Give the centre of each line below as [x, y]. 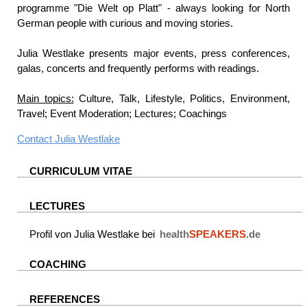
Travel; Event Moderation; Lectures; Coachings [122, 114]
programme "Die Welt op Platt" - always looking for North [153, 8]
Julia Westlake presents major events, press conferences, [153, 53]
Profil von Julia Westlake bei [94, 234]
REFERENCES [65, 299]
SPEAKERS [218, 234]
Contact [36, 139]
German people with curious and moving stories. [125, 23]
